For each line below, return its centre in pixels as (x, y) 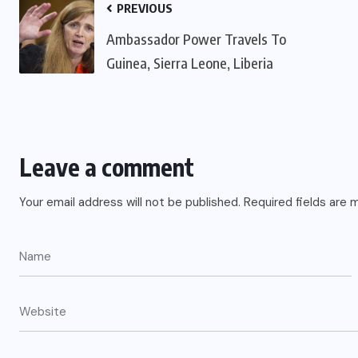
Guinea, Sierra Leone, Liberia (190, 63)
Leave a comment (107, 167)
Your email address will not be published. (130, 203)
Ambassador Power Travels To (196, 39)
